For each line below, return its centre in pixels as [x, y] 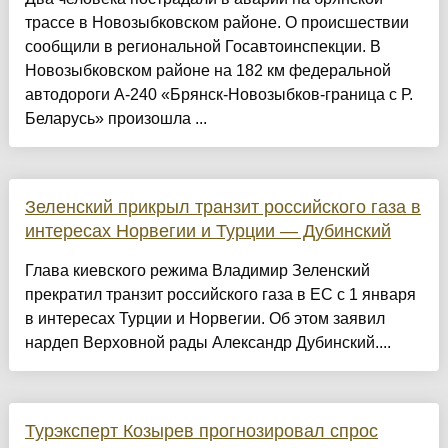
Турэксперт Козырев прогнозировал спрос [201, 431]
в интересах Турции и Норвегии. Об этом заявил [204, 319]
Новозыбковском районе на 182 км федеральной [207, 71]
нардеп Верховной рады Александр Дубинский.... [207, 343]
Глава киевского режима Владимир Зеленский [197, 271]
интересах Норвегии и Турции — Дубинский [207, 231]
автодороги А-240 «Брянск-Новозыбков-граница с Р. [218, 95]
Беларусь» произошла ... [115, 119]
